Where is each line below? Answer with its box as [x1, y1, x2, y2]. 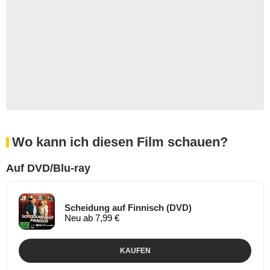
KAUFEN [119, 246, 151, 255]
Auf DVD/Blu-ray [6, 162, 90, 174]
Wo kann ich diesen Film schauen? [12, 134, 228, 149]
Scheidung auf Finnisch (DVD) [64, 202, 192, 213]
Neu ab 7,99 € [64, 213, 119, 224]
